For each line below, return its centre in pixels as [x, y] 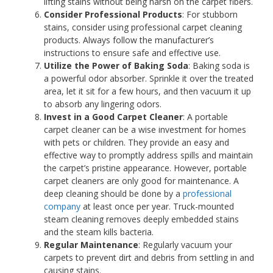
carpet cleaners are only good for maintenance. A [141, 181]
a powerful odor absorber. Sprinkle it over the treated [149, 79]
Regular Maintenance [91, 245]
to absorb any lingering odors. [103, 104]
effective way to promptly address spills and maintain [148, 155]
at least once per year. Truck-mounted [158, 207]
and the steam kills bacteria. [99, 232]
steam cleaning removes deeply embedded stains [141, 219]
